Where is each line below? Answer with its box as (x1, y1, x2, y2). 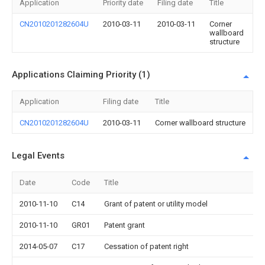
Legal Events (12, 150, 64, 161)
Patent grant (104, 221, 145, 230)
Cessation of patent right (104, 242, 189, 251)
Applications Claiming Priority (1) (12, 69, 150, 80)
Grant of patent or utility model (104, 199, 208, 208)
